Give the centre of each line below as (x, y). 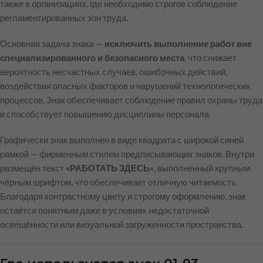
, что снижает (210, 58)
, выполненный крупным (202, 168)
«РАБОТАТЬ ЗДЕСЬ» (110, 168)
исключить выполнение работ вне (178, 44)
